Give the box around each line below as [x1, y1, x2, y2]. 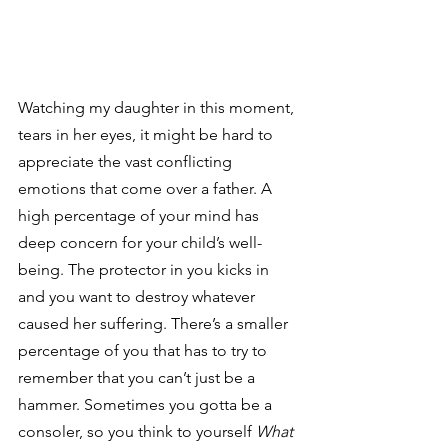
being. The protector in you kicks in [18, 260, 273, 279]
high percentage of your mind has [18, 206, 263, 225]
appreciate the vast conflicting [18, 152, 236, 171]
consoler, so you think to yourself [18, 422, 256, 441]
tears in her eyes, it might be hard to [18, 125, 277, 144]
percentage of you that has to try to [18, 341, 271, 360]
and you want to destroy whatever [18, 287, 259, 306]
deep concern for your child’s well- [18, 233, 262, 252]
